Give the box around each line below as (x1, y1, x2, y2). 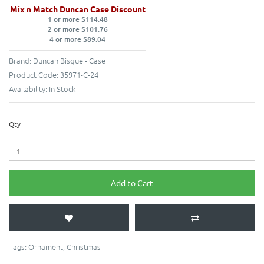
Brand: (9, 55, 33, 67)
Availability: (9, 83, 49, 95)
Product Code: (9, 69, 60, 81)
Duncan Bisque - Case (33, 55, 105, 67)
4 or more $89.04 (49, 34, 105, 45)
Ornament (28, 241, 63, 253)
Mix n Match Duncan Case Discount (9, 4, 146, 15)
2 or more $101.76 (47, 24, 108, 35)
